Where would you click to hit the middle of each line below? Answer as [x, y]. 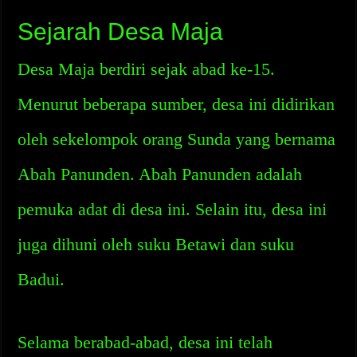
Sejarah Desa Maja [121, 31]
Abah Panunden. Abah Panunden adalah [160, 174]
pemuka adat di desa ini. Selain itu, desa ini [173, 209]
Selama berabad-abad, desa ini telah [145, 342]
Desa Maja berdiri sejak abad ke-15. [147, 69]
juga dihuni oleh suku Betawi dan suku [156, 244]
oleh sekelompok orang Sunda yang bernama [177, 139]
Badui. [41, 279]
